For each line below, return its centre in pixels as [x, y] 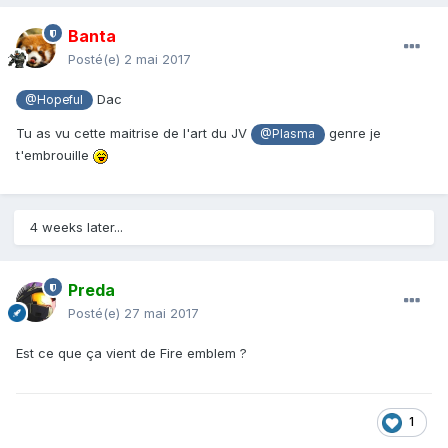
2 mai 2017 [157, 59]
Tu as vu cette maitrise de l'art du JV [133, 133]
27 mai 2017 [161, 313]
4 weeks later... [76, 227]
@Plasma [288, 134]
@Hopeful [54, 100]
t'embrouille [54, 154]
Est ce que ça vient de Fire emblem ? [133, 353]
